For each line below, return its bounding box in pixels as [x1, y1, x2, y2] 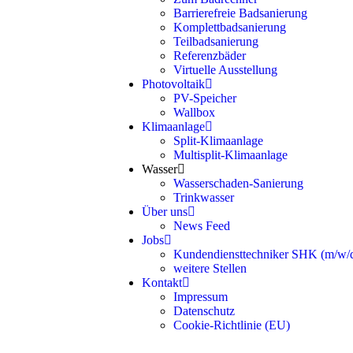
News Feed [173, 219, 230, 232]
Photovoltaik [142, 77, 205, 91]
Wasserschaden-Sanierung [173, 176, 303, 190]
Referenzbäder [173, 49, 246, 62]
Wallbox [173, 106, 215, 119]
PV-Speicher [173, 91, 236, 105]
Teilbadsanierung [173, 35, 258, 48]
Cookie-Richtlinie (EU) [173, 318, 290, 332]
